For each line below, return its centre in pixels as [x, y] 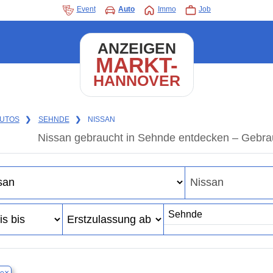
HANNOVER [136, 81]
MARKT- [136, 65]
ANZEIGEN [136, 48]
